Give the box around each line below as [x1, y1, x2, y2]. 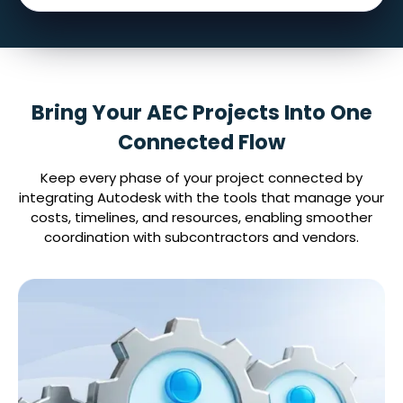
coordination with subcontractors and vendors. [44, 228, 359, 246]
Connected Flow [118, 128, 285, 157]
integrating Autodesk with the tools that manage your [19, 188, 384, 207]
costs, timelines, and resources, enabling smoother [31, 208, 372, 227]
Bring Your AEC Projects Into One [31, 98, 372, 127]
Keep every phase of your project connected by [40, 168, 363, 187]
